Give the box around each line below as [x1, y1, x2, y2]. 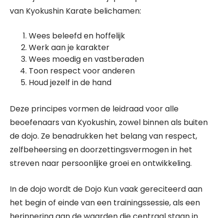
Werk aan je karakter [29, 42, 109, 53]
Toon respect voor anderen [29, 65, 135, 76]
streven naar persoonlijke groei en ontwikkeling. [10, 158, 192, 169]
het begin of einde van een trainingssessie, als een [10, 197, 200, 208]
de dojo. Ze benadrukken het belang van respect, [10, 130, 197, 142]
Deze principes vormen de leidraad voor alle [10, 103, 179, 114]
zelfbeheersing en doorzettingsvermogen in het [10, 144, 192, 155]
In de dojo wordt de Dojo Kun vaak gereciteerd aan [10, 183, 202, 195]
